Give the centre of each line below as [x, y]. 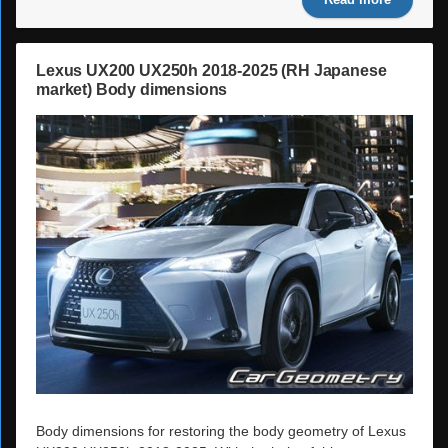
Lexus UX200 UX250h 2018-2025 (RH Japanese [211, 70]
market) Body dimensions [132, 89]
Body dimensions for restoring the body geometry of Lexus [221, 430]
